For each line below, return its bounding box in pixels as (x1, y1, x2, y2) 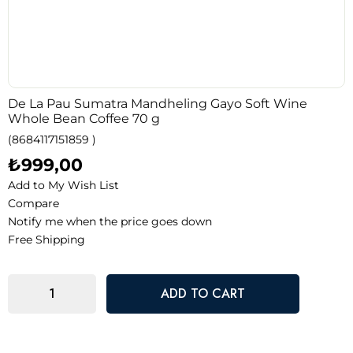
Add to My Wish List (8, 177, 119, 192)
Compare (8, 195, 59, 210)
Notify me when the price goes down (8, 214, 212, 229)
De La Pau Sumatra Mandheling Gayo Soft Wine (8, 95, 307, 111)
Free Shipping (8, 232, 85, 247)
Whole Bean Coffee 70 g (8, 110, 160, 126)
